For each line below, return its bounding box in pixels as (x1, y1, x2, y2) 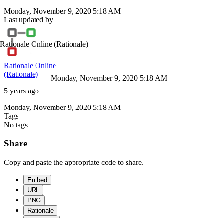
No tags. (4, 120, 30, 129)
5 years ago (4, 86, 39, 95)
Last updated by (4, 15, 53, 24)
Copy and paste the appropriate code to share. (4, 158, 144, 167)
